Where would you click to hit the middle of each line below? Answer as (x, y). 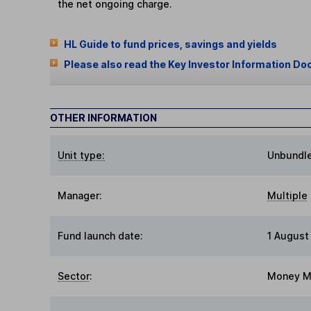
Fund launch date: (101, 236)
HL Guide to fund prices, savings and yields (170, 44)
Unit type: (82, 155)
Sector (74, 276)
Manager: (80, 196)
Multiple (287, 196)
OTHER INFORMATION (103, 118)
